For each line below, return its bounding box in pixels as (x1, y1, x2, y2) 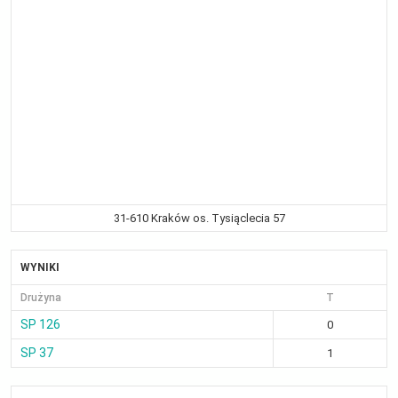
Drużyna (20, 291, 61, 304)
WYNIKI (20, 261, 60, 274)
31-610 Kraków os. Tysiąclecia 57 (113, 211, 285, 225)
